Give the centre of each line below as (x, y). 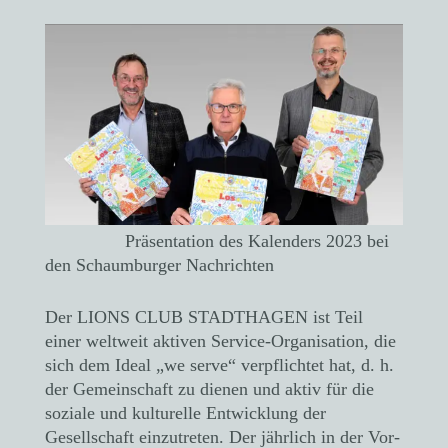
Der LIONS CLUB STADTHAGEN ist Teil (204, 317)
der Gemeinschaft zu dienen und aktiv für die (209, 389)
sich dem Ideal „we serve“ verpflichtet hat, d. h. (219, 365)
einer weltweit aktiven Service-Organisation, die (220, 341)
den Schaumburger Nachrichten (159, 265)
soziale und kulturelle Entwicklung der (185, 413)
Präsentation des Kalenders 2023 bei (217, 241)
